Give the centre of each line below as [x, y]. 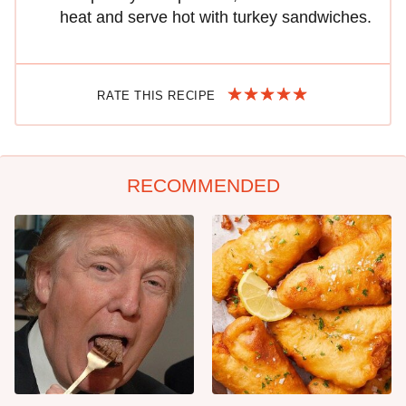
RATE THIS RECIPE [159, 95]
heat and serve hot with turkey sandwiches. [216, 17]
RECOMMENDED [203, 185]
